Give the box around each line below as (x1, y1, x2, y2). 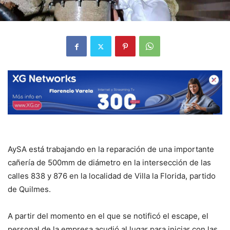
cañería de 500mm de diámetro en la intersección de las (8, 158, 211, 168)
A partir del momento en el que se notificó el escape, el (8, 211, 208, 221)
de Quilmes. (8, 184, 51, 195)
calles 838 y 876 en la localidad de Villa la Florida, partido (8, 171, 216, 181)
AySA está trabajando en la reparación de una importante (8, 144, 214, 155)
